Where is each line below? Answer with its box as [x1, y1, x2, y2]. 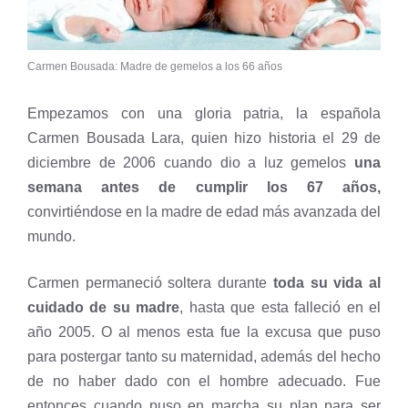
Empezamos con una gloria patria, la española [27, 105, 381, 121]
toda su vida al [267, 274, 382, 291]
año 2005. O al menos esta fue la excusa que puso [27, 323, 381, 340]
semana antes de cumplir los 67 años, [27, 178, 381, 195]
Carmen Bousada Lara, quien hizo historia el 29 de [27, 129, 381, 146]
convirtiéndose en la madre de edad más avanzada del [27, 203, 381, 219]
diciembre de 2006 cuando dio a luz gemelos [27, 154, 354, 170]
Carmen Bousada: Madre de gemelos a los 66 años [27, 59, 282, 73]
